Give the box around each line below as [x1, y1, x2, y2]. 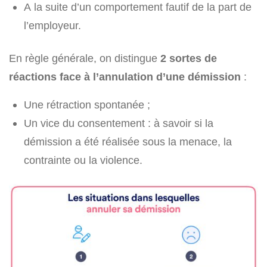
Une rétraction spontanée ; [24, 98, 150, 111]
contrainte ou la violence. [24, 154, 142, 167]
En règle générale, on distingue [9, 52, 160, 65]
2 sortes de [160, 52, 217, 65]
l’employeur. [24, 19, 81, 32]
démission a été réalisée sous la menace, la [24, 135, 232, 148]
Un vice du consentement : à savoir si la [24, 117, 213, 130]
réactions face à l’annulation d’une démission [9, 70, 241, 83]
